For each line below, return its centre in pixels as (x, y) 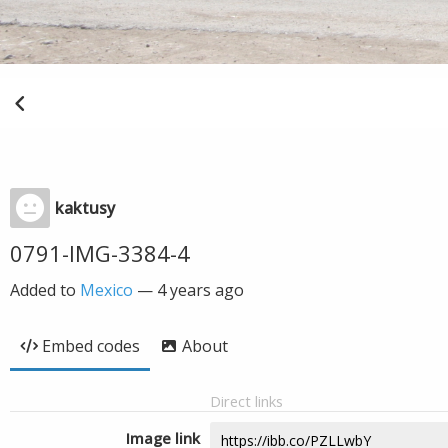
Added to (45, 290)
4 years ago (200, 290)
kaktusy (85, 208)
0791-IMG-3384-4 (100, 253)
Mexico (106, 290)
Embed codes (91, 346)
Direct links (246, 401)
